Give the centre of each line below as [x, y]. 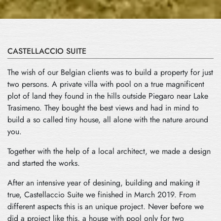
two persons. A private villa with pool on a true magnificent [106, 84]
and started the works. [44, 163]
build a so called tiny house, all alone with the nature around [108, 119]
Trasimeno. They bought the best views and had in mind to [103, 108]
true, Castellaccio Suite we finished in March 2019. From [102, 194]
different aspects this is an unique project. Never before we [106, 206]
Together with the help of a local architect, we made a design [109, 151]
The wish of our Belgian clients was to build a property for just [110, 72]
